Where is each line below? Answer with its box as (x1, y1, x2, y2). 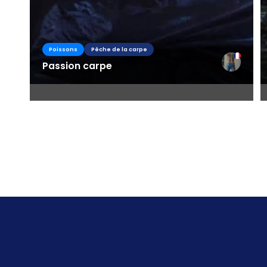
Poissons (48, 45, 77, 53)
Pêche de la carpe (91, 45, 147, 53)
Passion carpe (42, 58, 112, 73)
